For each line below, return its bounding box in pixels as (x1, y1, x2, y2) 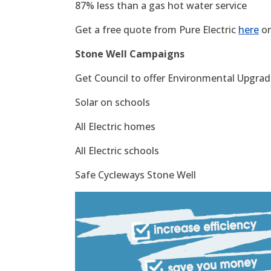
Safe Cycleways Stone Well (75, 168, 196, 181)
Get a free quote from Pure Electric (75, 22, 238, 36)
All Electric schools (75, 143, 159, 157)
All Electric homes (75, 119, 155, 133)
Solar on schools (75, 95, 150, 109)
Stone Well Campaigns (75, 47, 184, 60)
